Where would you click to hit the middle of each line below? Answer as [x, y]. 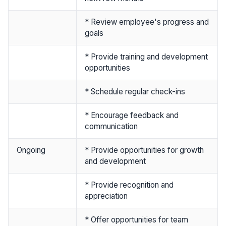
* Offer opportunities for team [136, 219]
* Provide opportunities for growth [144, 150]
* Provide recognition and [129, 185]
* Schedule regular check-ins [135, 91]
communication [111, 126]
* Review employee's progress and [147, 22]
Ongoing [31, 150]
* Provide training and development [146, 56]
